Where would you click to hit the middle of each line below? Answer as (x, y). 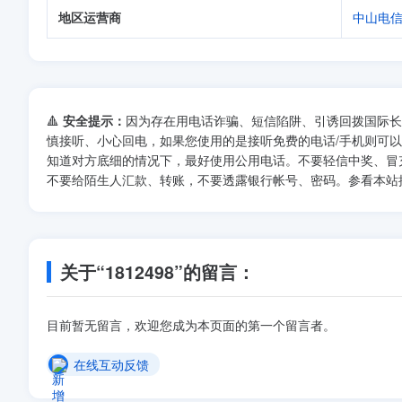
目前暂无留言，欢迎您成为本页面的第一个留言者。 (191, 325)
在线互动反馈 (111, 365)
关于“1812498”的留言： (157, 272)
